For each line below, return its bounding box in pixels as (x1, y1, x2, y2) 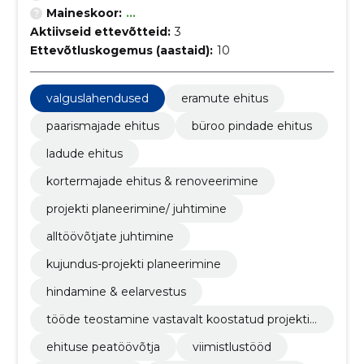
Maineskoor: (45, 6, 122, 20)
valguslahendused (45, 91, 149, 106)
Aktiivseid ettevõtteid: (29, 24, 171, 39)
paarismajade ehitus (45, 119, 159, 133)
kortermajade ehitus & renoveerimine (45, 174, 258, 188)
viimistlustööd (192, 340, 271, 354)
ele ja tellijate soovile (45, 327, 162, 341)
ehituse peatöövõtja (45, 340, 160, 354)
